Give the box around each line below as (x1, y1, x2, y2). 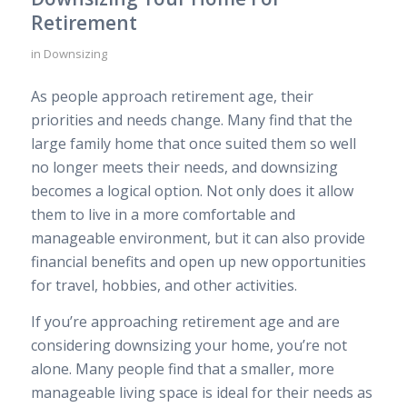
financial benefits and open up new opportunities (30, 252, 366, 273)
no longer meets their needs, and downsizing (30, 157, 338, 178)
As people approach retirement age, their (30, 86, 313, 107)
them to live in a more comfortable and (30, 204, 295, 225)
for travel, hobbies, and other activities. (30, 275, 297, 296)
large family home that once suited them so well (30, 134, 356, 154)
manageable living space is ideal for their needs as (30, 382, 372, 402)
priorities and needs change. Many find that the (30, 110, 352, 131)
